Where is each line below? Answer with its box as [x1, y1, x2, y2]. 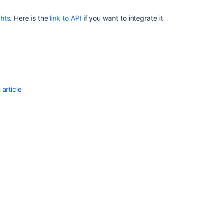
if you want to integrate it [81, 14, 163, 23]
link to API [50, 14, 82, 23]
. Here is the [10, 14, 50, 23]
